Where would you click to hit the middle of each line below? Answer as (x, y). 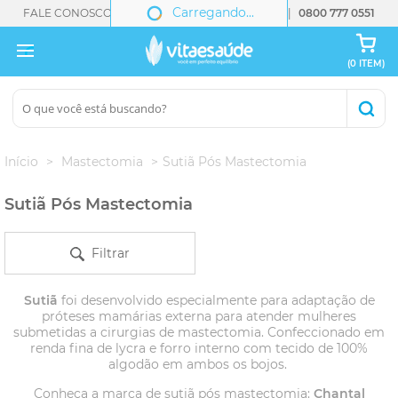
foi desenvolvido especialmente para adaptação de (216, 300)
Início (21, 162)
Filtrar (107, 253)
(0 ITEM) (366, 64)
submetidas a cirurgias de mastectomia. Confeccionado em (199, 332)
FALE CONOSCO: (69, 13)
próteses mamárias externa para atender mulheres (199, 316)
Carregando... (210, 12)
